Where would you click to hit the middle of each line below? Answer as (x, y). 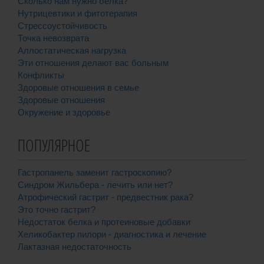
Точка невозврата (53, 38)
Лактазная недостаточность (75, 247)
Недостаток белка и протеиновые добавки (104, 222)
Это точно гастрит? (57, 209)
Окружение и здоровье (64, 112)
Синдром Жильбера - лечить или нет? (95, 185)
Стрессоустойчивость (62, 26)
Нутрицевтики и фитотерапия (77, 13)
